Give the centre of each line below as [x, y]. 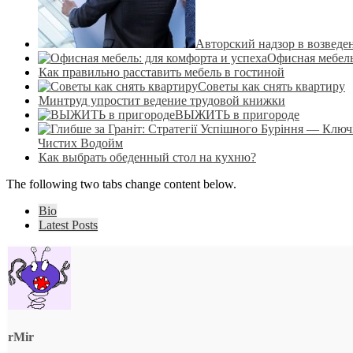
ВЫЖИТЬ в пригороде [237, 115]
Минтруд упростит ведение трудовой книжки [162, 101]
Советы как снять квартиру [271, 87]
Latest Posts [68, 225]
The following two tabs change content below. [121, 184]
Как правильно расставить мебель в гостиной [162, 72]
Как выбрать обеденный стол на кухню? [147, 158]
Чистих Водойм [80, 143]
